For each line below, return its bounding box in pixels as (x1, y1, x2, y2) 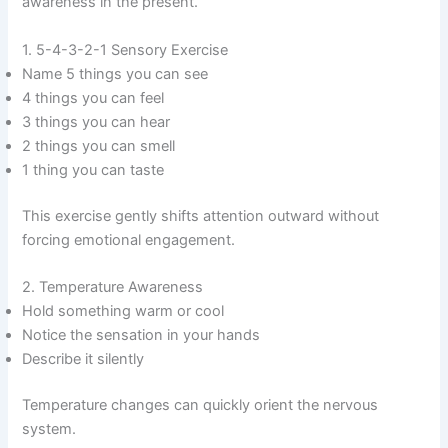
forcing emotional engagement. (22, 230, 236, 249)
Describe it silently (22, 349, 145, 368)
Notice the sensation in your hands (22, 325, 261, 344)
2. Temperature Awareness (22, 277, 204, 296)
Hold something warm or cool (22, 301, 225, 320)
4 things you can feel (22, 88, 165, 107)
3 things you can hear (22, 112, 171, 131)
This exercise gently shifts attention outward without (22, 206, 380, 225)
